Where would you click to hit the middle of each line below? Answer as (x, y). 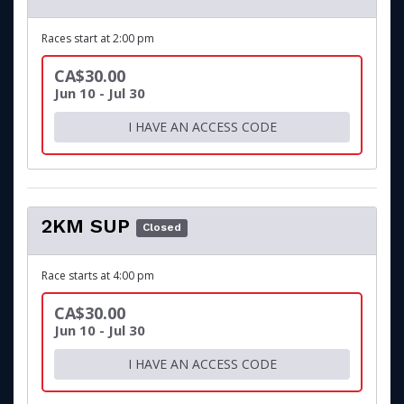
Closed (162, 228)
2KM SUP (86, 226)
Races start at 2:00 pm (98, 38)
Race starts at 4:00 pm (98, 275)
